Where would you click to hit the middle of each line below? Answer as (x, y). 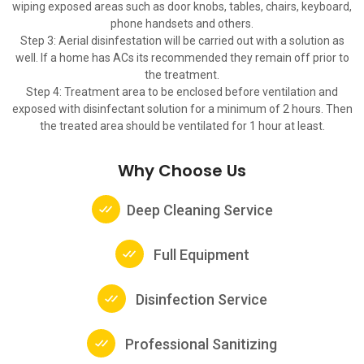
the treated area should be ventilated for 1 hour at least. (182, 126)
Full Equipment (199, 254)
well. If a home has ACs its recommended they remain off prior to (182, 57)
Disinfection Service (199, 299)
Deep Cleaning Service (199, 210)
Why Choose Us (182, 170)
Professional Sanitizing (199, 344)
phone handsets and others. (182, 23)
